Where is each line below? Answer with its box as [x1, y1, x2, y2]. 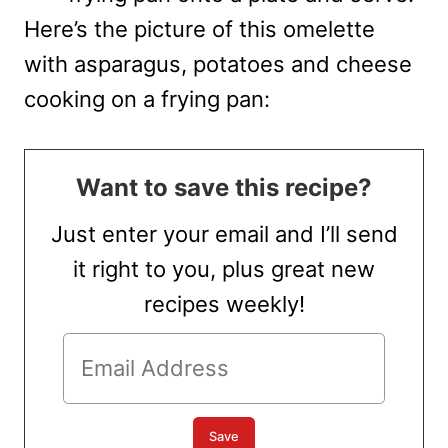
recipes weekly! [143, 291, 305, 318]
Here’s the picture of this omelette [24, 16, 375, 43]
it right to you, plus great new [73, 256, 375, 283]
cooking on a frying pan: [24, 86, 270, 113]
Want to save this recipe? [76, 173, 372, 203]
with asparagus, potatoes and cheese [24, 51, 412, 78]
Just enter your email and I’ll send [50, 221, 398, 248]
